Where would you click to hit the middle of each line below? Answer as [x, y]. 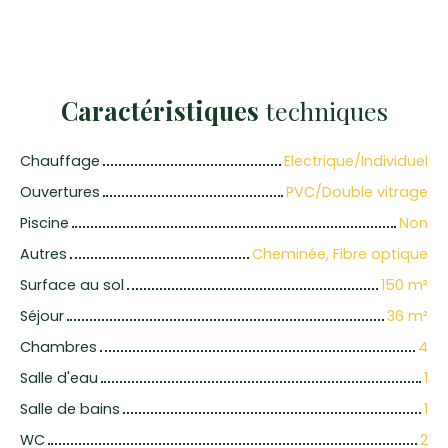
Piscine [44, 222]
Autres [43, 253]
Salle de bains [70, 408]
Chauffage [60, 160]
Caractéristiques [159, 110]
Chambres [58, 346]
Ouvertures [60, 191]
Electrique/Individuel [356, 160]
